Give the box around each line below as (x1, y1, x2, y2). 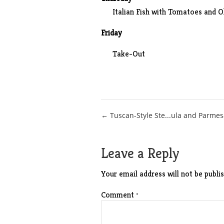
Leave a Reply (100, 144, 179, 162)
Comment (100, 189, 136, 200)
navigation (100, 127, 177, 150)
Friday (100, 27, 122, 38)
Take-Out (112, 48, 145, 59)
